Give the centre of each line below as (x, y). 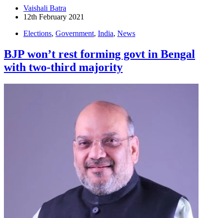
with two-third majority (63, 67)
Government (75, 34)
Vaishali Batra (45, 8)
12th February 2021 (54, 17)
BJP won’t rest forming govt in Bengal (100, 54)
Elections (37, 34)
